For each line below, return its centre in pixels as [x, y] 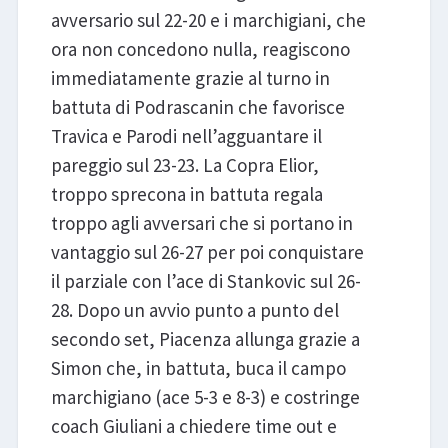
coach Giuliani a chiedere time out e [193, 425]
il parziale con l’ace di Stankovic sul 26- [205, 280]
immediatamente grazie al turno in [190, 77]
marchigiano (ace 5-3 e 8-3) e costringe [205, 396]
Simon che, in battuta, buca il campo [198, 367]
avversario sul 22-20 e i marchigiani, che [208, 19]
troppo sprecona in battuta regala [186, 193]
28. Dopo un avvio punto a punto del [194, 309]
